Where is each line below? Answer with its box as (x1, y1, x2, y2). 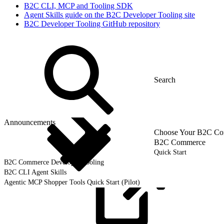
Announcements (4, 117, 55, 126)
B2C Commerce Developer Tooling (4, 158, 104, 166)
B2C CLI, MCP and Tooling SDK (24, 1, 133, 10)
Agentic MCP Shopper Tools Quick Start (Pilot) (4, 178, 140, 186)
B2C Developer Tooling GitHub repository (24, 19, 160, 28)
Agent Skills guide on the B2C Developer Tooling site (24, 10, 195, 19)
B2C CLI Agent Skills (4, 168, 66, 176)
